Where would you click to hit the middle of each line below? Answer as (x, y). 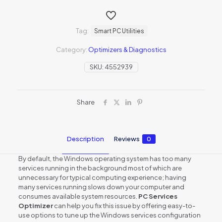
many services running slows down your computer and (101, 187)
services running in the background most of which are (100, 168)
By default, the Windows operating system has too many (105, 158)
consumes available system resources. (78, 196)
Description (85, 139)
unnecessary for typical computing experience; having (102, 177)
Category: (72, 49)
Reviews (127, 139)
